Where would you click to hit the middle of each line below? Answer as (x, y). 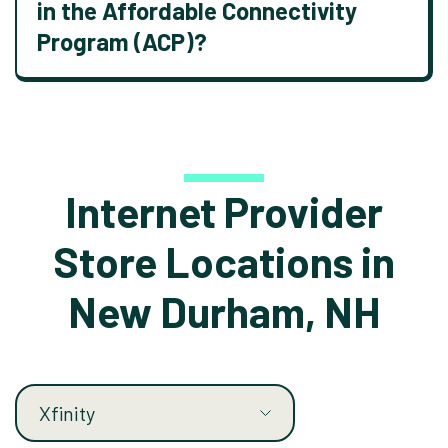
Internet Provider (224, 211)
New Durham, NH (224, 311)
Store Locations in (224, 261)
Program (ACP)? (122, 41)
